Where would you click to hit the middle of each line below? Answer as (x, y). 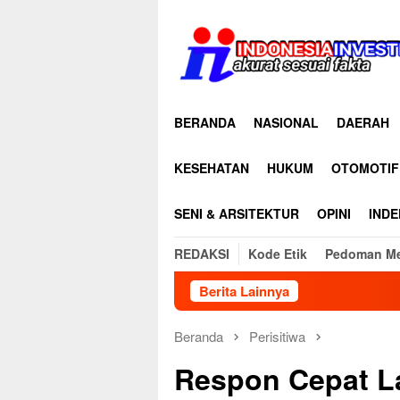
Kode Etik (278, 254)
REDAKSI (202, 254)
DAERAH (363, 122)
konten (177, 46)
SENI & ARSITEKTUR (237, 213)
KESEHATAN (212, 168)
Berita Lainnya (244, 291)
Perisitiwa (277, 336)
